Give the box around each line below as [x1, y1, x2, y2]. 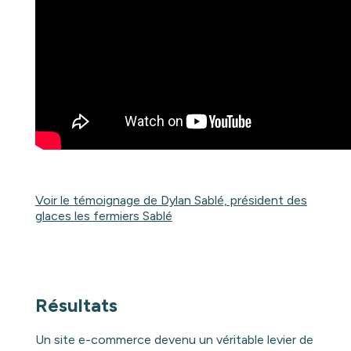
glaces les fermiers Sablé [34, 208, 172, 224]
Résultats [34, 294, 118, 317]
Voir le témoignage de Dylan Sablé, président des [34, 193, 307, 208]
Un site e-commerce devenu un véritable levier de [34, 332, 313, 348]
